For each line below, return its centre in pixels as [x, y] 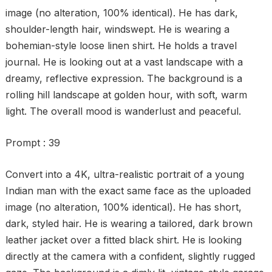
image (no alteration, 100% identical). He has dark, [121, 13]
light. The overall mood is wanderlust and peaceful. [123, 111]
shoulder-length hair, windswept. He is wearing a [117, 29]
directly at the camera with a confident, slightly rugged [130, 256]
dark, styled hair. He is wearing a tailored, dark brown [129, 223]
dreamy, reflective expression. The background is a [124, 78]
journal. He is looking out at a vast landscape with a [124, 62]
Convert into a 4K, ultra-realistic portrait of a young [124, 174]
